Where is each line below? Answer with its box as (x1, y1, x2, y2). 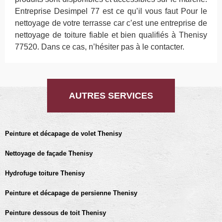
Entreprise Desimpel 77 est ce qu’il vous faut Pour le (15, 7, 207, 15)
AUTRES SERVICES (69, 91, 153, 101)
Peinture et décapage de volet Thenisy (5, 130, 122, 137)
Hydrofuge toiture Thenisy (5, 169, 85, 177)
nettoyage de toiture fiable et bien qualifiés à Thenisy (15, 31, 207, 39)
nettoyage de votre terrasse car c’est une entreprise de (15, 19, 207, 27)
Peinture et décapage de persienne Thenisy (5, 189, 137, 197)
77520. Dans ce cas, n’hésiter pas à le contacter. (15, 43, 184, 51)
